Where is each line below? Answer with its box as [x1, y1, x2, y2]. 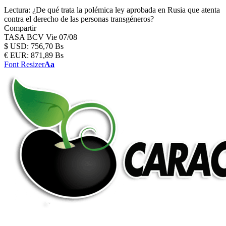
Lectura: [4, 6, 30, 14]
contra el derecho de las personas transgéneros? [4, 15, 154, 23]
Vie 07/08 [46, 33, 77, 41]
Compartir [4, 24, 36, 32]
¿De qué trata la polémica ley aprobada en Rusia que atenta [32, 6, 220, 14]
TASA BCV [4, 33, 46, 41]
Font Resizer [4, 60, 44, 69]
